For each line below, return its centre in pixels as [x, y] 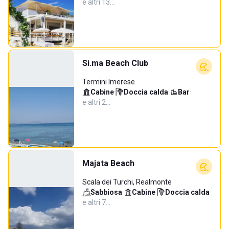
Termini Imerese [109, 82]
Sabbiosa [106, 192]
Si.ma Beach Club [115, 63]
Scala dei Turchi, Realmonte [127, 182]
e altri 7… [96, 202]
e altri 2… [96, 102]
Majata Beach [108, 163]
